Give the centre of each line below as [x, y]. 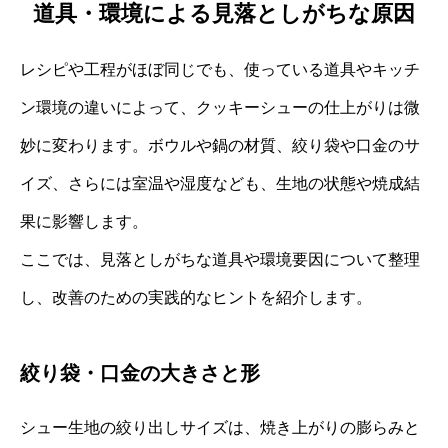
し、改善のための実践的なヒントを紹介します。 [196, 297]
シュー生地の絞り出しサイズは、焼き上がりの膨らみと [220, 427]
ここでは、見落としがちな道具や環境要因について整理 [220, 259]
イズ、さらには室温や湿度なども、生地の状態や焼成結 [220, 183]
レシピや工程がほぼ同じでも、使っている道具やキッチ [220, 69]
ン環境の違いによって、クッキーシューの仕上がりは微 [220, 107]
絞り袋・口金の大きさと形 [140, 372]
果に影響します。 [84, 221]
